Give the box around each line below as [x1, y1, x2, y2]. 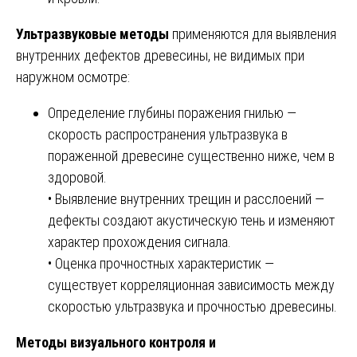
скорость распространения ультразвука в [48, 125, 288, 143]
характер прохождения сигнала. [48, 233, 231, 250]
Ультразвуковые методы [16, 25, 169, 42]
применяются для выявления [169, 25, 336, 42]
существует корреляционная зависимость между [48, 276, 335, 293]
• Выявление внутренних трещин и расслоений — [48, 190, 324, 207]
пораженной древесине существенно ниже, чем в [48, 147, 335, 164]
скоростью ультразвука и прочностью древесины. [48, 297, 337, 315]
